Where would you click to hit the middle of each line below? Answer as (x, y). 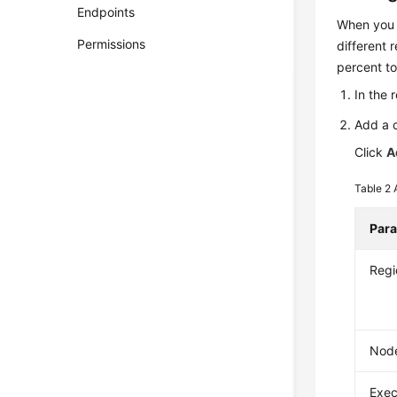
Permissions (112, 44)
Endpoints (106, 12)
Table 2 (374, 188)
